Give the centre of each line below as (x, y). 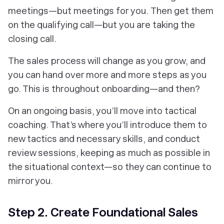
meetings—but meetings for (69, 11)
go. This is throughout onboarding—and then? (104, 89)
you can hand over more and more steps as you (107, 75)
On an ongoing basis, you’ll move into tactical (102, 111)
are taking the (166, 25)
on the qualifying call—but (63, 25)
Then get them (182, 11)
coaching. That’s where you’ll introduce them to (107, 125)
